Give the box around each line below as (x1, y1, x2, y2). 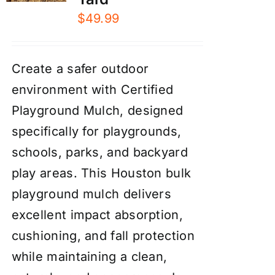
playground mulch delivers (11, 187, 172, 202)
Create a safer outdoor (11, 61, 149, 77)
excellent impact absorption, (11, 207, 183, 223)
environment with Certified (11, 82, 174, 98)
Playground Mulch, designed (11, 103, 184, 118)
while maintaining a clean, (11, 249, 168, 265)
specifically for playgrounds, (11, 124, 182, 139)
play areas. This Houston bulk (11, 166, 192, 181)
